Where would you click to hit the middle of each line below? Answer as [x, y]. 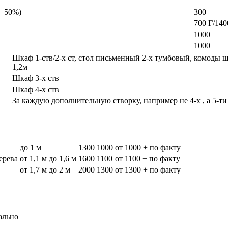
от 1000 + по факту [148, 147]
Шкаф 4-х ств [36, 89]
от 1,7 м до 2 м [45, 169]
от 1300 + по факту [148, 169]
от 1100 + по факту [148, 158]
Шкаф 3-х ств [36, 78]
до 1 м [31, 147]
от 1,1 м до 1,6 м [48, 158]
